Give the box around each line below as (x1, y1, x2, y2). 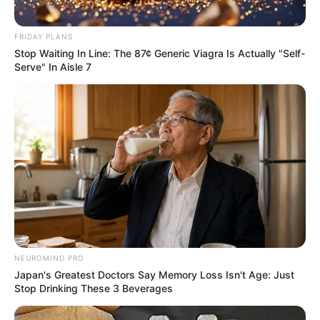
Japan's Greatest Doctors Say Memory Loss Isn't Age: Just (14, 269, 294, 281)
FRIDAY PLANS (14, 31, 73, 41)
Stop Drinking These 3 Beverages (14, 282, 173, 295)
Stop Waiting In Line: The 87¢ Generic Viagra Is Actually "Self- (14, 46, 305, 59)
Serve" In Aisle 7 (14, 60, 91, 73)
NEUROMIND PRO (14, 254, 84, 263)
